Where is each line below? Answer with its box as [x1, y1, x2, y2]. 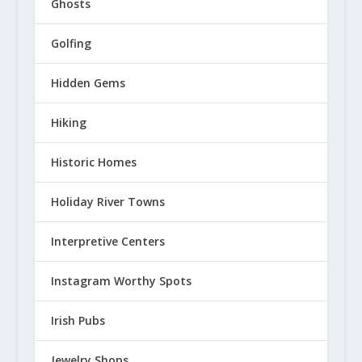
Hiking [50, 115, 86, 131]
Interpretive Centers [50, 234, 165, 250]
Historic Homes [50, 154, 137, 170]
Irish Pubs [50, 313, 105, 329]
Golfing [50, 36, 91, 52]
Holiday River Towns [50, 194, 165, 210]
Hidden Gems [50, 75, 125, 91]
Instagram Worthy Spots [50, 273, 192, 289]
